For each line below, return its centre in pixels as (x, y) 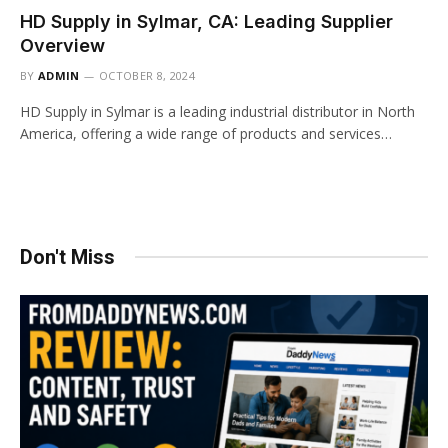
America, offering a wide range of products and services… (206, 133)
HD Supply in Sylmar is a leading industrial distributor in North (217, 111)
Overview (62, 45)
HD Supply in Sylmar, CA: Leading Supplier (206, 21)
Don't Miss (67, 256)
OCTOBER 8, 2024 (147, 75)
